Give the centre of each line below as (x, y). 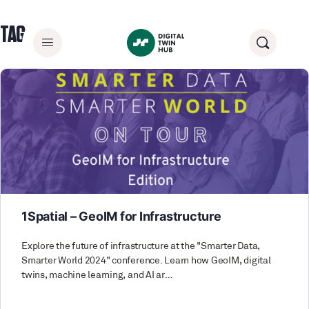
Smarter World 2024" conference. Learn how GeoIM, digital (146, 261)
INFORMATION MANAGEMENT (121, 35)
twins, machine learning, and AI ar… (97, 275)
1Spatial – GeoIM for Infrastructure (121, 216)
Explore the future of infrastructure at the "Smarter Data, (141, 246)
